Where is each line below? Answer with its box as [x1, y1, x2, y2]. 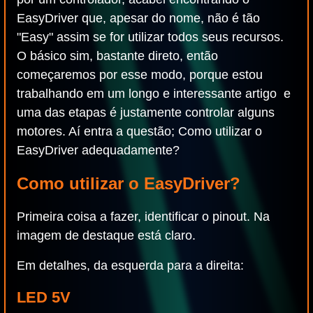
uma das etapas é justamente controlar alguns [17, 105, 275, 119]
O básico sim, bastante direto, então [17, 49, 218, 63]
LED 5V [17, 289, 71, 306]
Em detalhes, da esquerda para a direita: [17, 259, 244, 272]
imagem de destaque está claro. [17, 228, 196, 242]
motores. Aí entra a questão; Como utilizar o [17, 124, 262, 138]
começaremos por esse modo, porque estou [17, 68, 263, 82]
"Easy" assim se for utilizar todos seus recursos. [17, 30, 284, 44]
